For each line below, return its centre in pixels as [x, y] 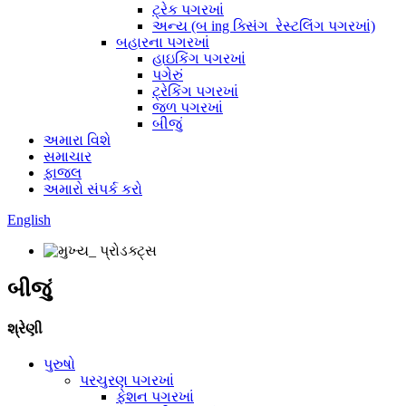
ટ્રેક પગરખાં [188, 10]
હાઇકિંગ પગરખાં [199, 58]
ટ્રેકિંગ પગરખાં [195, 91]
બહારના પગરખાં [163, 42]
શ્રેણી [25, 329]
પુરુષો [59, 364]
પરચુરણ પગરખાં [127, 381]
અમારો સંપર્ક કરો [93, 189]
